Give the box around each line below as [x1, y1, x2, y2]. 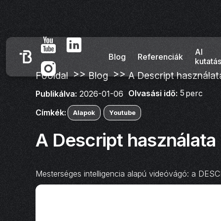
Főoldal [36, 70, 68, 82]
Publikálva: [36, 88, 77, 99]
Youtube [109, 109, 136, 117]
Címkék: [36, 108, 66, 118]
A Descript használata [36, 129, 216, 151]
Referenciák [137, 51, 183, 62]
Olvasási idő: [128, 88, 178, 99]
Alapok [73, 109, 95, 117]
